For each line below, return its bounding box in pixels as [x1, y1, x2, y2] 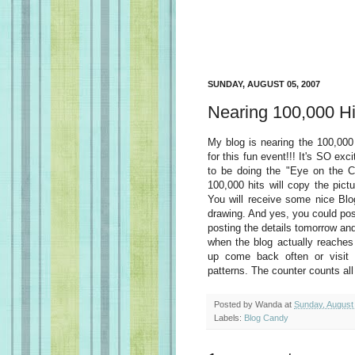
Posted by [214, 299, 255, 309]
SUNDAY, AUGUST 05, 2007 [208, 79, 320, 89]
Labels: [214, 312, 244, 323]
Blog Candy [244, 312, 288, 323]
